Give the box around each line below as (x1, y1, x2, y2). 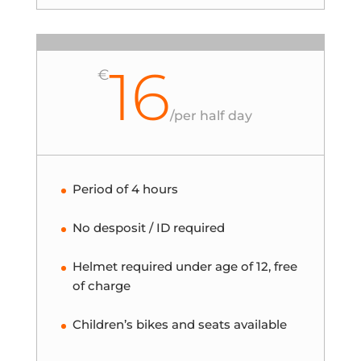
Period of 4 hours (72, 180, 178, 197)
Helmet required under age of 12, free (72, 258, 297, 274)
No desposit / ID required (72, 219, 225, 235)
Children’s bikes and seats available (72, 316, 287, 332)
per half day (173, 107, 252, 123)
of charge (72, 277, 131, 293)
